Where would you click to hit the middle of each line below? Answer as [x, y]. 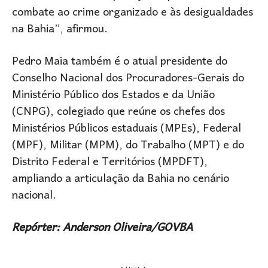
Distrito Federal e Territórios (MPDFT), [110, 163]
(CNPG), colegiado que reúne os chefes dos [118, 112]
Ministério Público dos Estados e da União [113, 96]
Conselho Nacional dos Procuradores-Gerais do [128, 79]
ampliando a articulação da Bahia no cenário [121, 179]
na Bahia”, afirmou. [60, 30]
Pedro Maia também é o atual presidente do [120, 62]
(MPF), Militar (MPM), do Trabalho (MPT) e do [128, 146]
